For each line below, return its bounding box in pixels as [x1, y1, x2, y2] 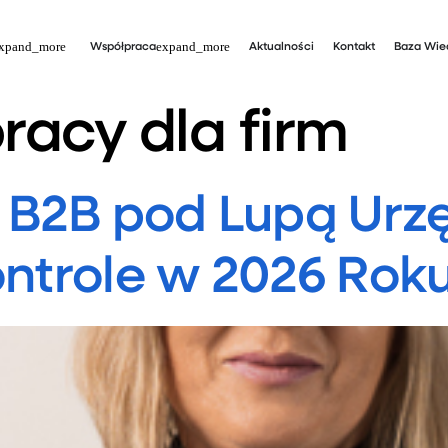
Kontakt [332, 40, 375, 53]
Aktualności [249, 40, 315, 53]
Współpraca [90, 40, 157, 53]
